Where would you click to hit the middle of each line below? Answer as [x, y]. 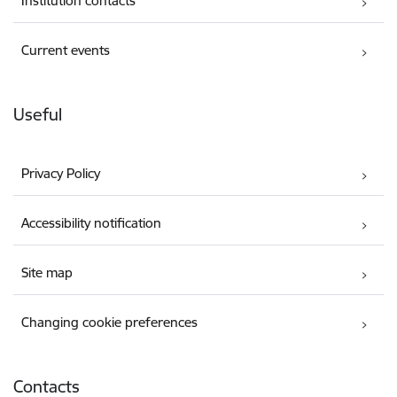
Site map [47, 273]
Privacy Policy [61, 174]
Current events [66, 50]
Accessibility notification [92, 223]
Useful [38, 114]
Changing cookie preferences [110, 323]
